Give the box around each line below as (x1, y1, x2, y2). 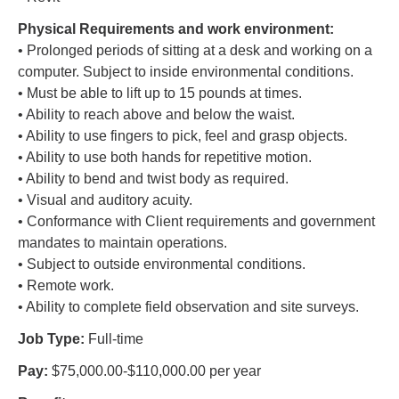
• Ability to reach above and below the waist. (18, 107, 295, 122)
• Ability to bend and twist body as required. (18, 171, 289, 186)
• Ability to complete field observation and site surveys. (18, 299, 359, 314)
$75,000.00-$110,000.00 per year (48, 363, 261, 379)
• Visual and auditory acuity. (18, 192, 192, 208)
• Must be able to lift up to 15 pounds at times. (18, 85, 302, 101)
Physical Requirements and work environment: (18, 21, 334, 37)
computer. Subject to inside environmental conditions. (18, 64, 354, 79)
